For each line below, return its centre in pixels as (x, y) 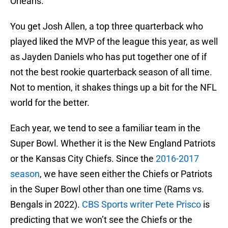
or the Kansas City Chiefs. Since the (83, 159)
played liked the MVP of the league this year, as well (114, 42)
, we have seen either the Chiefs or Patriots (126, 174)
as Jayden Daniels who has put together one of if (108, 57)
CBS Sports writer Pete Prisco (141, 205)
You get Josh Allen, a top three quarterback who (107, 26)
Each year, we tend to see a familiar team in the (105, 128)
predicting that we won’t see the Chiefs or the (101, 220)
